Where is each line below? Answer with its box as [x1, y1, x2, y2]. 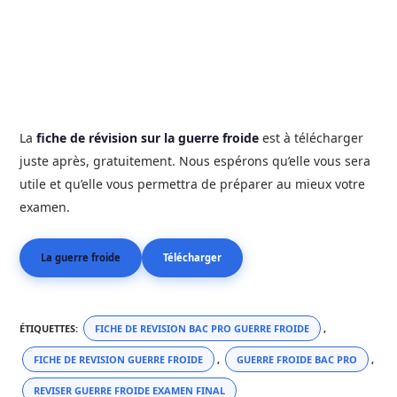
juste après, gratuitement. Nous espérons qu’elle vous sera [19, 152, 371, 169]
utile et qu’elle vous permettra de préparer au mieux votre [19, 175, 366, 192]
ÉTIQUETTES [19, 322, 76, 335]
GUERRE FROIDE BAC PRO [237, 353, 358, 366]
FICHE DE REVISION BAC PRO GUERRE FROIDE [95, 322, 310, 335]
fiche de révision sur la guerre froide [36, 129, 260, 146]
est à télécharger [259, 129, 364, 146]
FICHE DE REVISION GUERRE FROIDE [34, 353, 204, 366]
